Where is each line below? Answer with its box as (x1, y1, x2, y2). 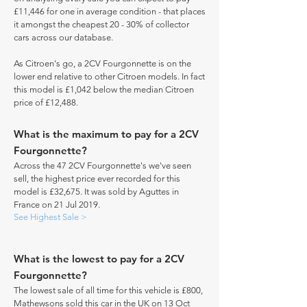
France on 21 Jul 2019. (14, 199, 100, 210)
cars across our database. (14, 32, 113, 42)
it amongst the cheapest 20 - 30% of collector (14, 19, 189, 29)
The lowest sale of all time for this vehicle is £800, (14, 285, 203, 295)
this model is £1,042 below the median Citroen (14, 84, 194, 95)
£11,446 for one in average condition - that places (14, 6, 206, 16)
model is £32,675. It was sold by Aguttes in (14, 186, 179, 197)
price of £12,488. (14, 97, 78, 108)
